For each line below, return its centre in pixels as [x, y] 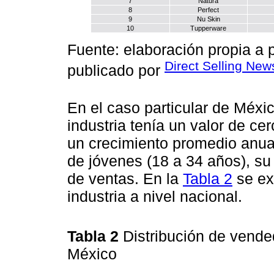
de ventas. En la [125, 178]
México [94, 254]
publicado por [116, 71]
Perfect [208, 9]
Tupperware [208, 28]
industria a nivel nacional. [155, 196]
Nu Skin [208, 19]
